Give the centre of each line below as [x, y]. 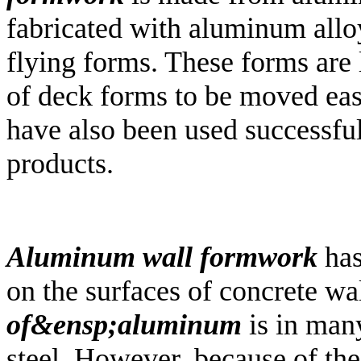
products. [60, 164]
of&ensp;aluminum [124, 325]
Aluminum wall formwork [162, 257]
